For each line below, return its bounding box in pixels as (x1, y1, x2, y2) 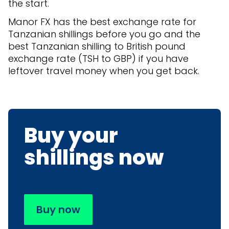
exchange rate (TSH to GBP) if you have (8, 52, 189, 65)
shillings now (24, 143, 164, 172)
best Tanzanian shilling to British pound (8, 40, 186, 53)
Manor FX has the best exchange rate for (8, 15, 196, 29)
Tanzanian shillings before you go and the (8, 28, 200, 41)
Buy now (36, 202, 81, 217)
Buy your (24, 121, 119, 150)
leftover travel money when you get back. (8, 64, 199, 78)
